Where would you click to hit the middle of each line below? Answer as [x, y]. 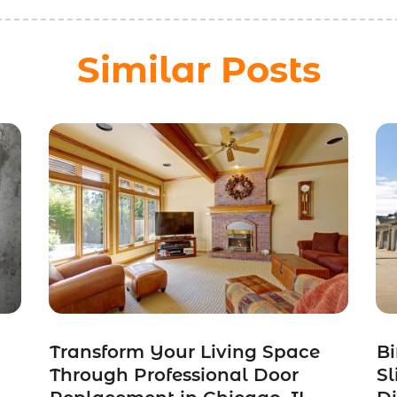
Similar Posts [198, 70]
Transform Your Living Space [184, 352]
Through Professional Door [174, 375]
